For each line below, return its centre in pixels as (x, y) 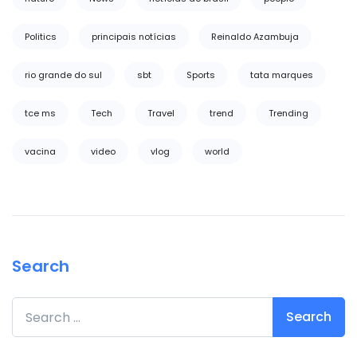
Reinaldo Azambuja (255, 37)
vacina (40, 151)
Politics (41, 37)
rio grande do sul (63, 75)
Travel (161, 113)
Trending (288, 113)
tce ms (40, 113)
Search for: (45, 306)
